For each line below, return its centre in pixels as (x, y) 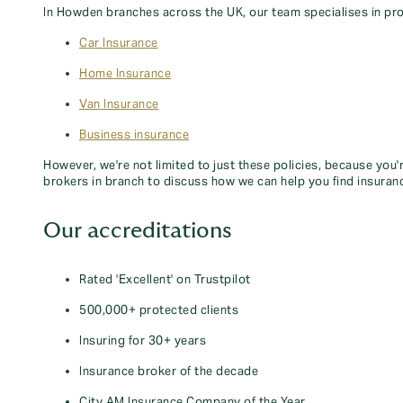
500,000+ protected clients (159, 310)
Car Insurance (119, 43)
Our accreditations (138, 231)
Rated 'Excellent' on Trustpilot (165, 280)
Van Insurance (119, 104)
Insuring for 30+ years (143, 341)
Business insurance (134, 135)
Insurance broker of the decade (169, 372)
